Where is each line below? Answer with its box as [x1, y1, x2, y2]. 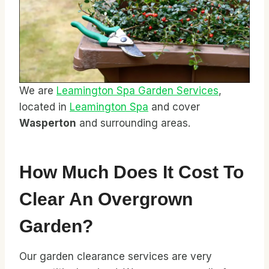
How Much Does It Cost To [19, 162, 244, 182]
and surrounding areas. [76, 116, 190, 129]
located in [19, 100, 70, 113]
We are [19, 84, 56, 97]
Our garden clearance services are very [19, 250, 212, 262]
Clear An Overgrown [19, 189, 193, 209]
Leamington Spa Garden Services [56, 84, 219, 97]
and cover [148, 100, 200, 113]
